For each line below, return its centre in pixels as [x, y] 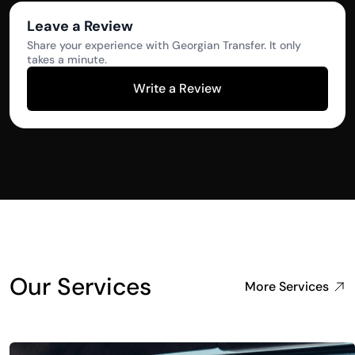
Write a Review [177, 88]
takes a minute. [67, 59]
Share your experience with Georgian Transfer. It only [164, 45]
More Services [286, 286]
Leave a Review [80, 26]
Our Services [80, 286]
